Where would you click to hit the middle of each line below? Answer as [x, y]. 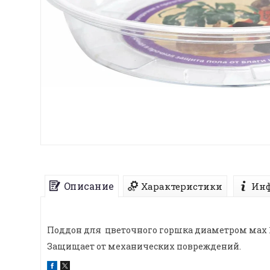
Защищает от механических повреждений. [144, 246]
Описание [89, 186]
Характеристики [182, 186]
